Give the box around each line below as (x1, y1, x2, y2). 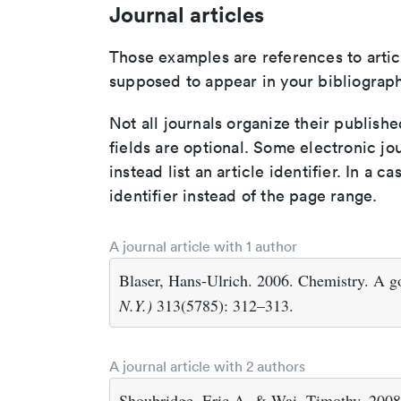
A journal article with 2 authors (109, 357, 305, 375)
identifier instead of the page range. (109, 185, 378, 206)
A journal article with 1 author (109, 237, 297, 255)
